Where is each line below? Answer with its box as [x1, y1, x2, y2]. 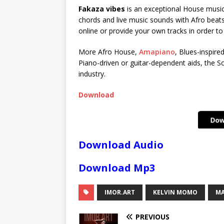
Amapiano [139, 46, 175, 56]
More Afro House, [78, 46, 139, 56]
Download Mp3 [78, 160, 155, 174]
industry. [78, 68, 105, 78]
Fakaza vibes [78, 3, 125, 13]
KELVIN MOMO [153, 187, 197, 196]
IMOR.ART [104, 187, 135, 196]
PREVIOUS [135, 211, 169, 221]
